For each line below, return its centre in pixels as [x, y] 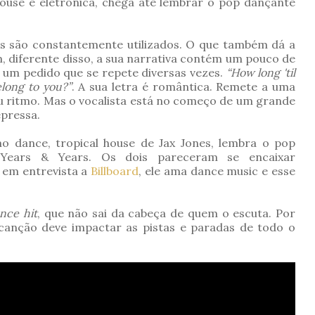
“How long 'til [261, 73]
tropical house [95, 143]
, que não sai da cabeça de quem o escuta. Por [166, 213]
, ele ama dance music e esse [217, 171]
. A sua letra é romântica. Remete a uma [184, 87]
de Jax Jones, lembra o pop [215, 143]
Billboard [115, 171]
